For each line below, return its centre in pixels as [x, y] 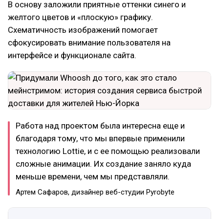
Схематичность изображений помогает [83, 30]
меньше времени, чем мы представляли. [93, 176]
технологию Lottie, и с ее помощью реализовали [108, 151]
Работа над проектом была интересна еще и [100, 126]
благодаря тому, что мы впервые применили [100, 138]
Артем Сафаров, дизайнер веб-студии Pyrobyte [95, 192]
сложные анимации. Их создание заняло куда [103, 164]
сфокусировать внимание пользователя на [89, 43]
